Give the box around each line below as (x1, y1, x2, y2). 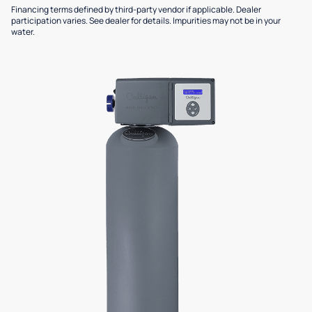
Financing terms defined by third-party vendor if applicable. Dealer (11, 3, 261, 15)
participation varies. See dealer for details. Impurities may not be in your (11, 14, 281, 26)
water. (11, 25, 35, 38)
